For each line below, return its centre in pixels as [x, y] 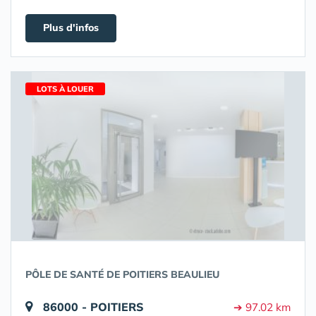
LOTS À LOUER [65, 89]
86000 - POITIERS [93, 307]
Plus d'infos [71, 28]
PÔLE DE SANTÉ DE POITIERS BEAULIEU [122, 274]
